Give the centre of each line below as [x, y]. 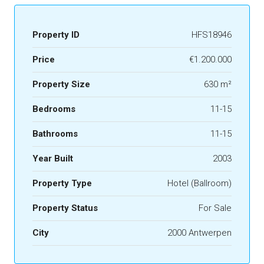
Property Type [62, 184]
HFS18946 [212, 35]
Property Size [61, 85]
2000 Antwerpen [199, 233]
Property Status [65, 208]
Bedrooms [54, 109]
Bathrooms [55, 134]
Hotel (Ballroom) [199, 184]
